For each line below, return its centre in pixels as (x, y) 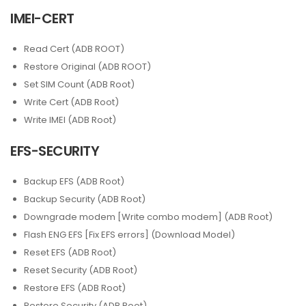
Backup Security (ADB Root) (85, 199)
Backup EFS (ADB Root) (74, 181)
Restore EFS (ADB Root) (75, 288)
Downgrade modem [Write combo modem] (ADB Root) (148, 217)
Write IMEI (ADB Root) (70, 120)
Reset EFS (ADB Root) (70, 252)
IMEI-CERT (42, 18)
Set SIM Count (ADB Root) (79, 84)
